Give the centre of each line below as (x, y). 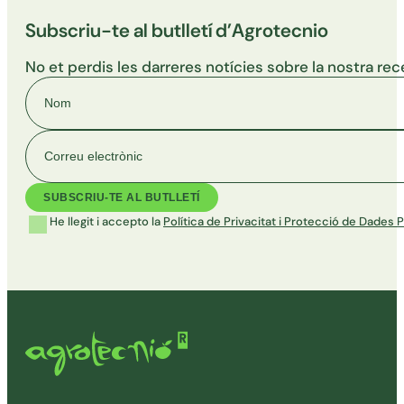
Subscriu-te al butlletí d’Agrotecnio (177, 31)
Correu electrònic (80, 137)
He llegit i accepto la (106, 221)
